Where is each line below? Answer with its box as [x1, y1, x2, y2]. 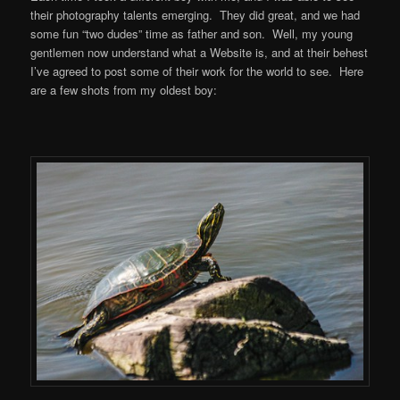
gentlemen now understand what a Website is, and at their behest [30, 44, 369, 62]
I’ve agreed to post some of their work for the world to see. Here [30, 62, 364, 80]
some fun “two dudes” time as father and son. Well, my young [30, 25, 354, 43]
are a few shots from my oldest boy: [30, 81, 218, 99]
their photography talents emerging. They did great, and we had [30, 6, 361, 24]
